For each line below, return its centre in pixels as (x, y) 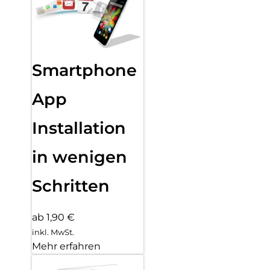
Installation (79, 128)
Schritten (71, 186)
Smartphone (84, 70)
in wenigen (80, 157)
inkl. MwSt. (53, 232)
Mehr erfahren (66, 246)
